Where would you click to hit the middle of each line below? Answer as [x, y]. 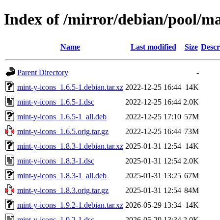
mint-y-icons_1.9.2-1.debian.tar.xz [70, 205]
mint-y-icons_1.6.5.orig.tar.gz [63, 131]
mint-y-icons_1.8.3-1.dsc [56, 161]
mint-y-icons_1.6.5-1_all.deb [62, 116]
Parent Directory [43, 72]
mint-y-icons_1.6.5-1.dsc [56, 102]
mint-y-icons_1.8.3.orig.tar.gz [63, 190]
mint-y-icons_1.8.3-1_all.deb [62, 175]
